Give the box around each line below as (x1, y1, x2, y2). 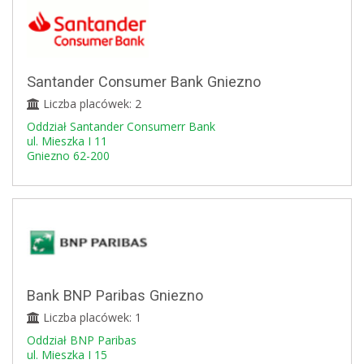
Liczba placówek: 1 (40, 310, 141, 326)
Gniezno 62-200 (27, 148, 110, 164)
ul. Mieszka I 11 (27, 133, 107, 149)
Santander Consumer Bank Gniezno (27, 73, 261, 91)
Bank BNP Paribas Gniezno (27, 287, 203, 305)
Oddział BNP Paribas (27, 332, 136, 349)
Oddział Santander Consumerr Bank (27, 119, 215, 135)
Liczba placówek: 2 (40, 96, 141, 112)
